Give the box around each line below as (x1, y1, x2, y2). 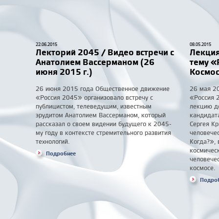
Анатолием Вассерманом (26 (36, 56, 154, 68)
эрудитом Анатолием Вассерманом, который (36, 110, 166, 119)
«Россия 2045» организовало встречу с (36, 93, 153, 102)
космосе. (190, 163, 216, 172)
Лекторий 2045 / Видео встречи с (36, 46, 174, 58)
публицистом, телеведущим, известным (36, 102, 152, 110)
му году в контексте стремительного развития (36, 128, 171, 137)
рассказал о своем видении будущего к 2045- (36, 119, 171, 128)
